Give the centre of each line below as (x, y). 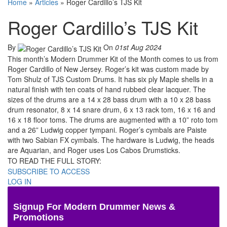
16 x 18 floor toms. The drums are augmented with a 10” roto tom (113, 119)
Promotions (39, 217)
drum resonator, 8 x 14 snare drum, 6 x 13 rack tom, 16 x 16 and (111, 109)
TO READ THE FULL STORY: (54, 160)
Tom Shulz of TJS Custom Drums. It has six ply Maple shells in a (110, 79)
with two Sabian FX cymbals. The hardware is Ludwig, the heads (111, 140)
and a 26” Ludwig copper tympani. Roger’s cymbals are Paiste (107, 129)
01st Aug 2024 (138, 47)
